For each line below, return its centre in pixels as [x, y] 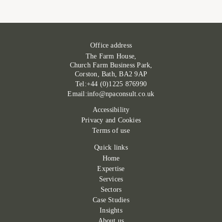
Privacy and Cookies [111, 120]
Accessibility [111, 110]
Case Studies [111, 200]
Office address [111, 45]
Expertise [111, 168]
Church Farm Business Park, [111, 65]
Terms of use [111, 130]
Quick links [111, 147]
